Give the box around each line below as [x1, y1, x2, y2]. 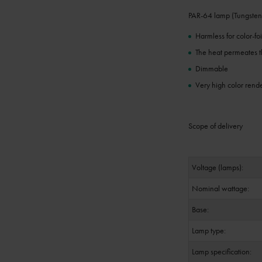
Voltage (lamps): [192, 162, 243, 173]
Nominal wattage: [192, 183, 249, 194]
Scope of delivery [188, 120, 243, 131]
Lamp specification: [192, 246, 251, 257]
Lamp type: [192, 225, 226, 236]
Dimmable [195, 63, 228, 74]
